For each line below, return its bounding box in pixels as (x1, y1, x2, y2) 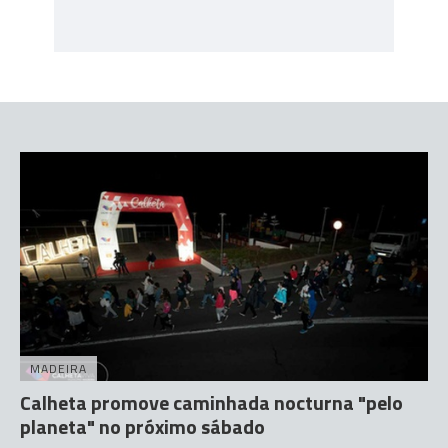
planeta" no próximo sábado (20, 411, 265, 443)
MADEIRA (30, 359, 87, 379)
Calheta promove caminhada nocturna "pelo (20, 387, 403, 419)
